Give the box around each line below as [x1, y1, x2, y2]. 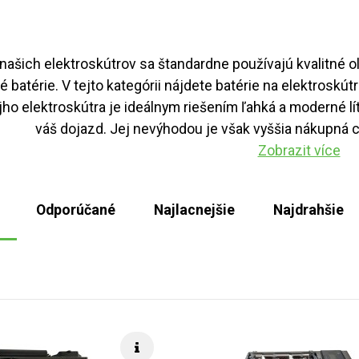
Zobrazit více [257, 143, 341, 159]
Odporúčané [36, 202, 115, 219]
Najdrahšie [273, 202, 344, 219]
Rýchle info [139, 333, 206, 349]
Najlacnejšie [154, 202, 235, 219]
